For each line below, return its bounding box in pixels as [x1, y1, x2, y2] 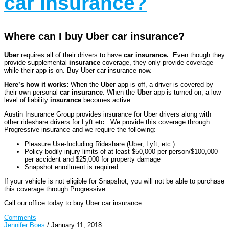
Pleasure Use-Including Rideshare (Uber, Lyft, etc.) [25, 140, 175, 148]
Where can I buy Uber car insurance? [4, 31, 185, 42]
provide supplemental [4, 58, 69, 66]
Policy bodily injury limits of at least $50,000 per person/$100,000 [25, 147, 218, 155]
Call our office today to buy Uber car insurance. [4, 199, 144, 207]
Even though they [171, 51, 225, 59]
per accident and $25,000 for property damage [25, 155, 161, 163]
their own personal [4, 88, 60, 96]
